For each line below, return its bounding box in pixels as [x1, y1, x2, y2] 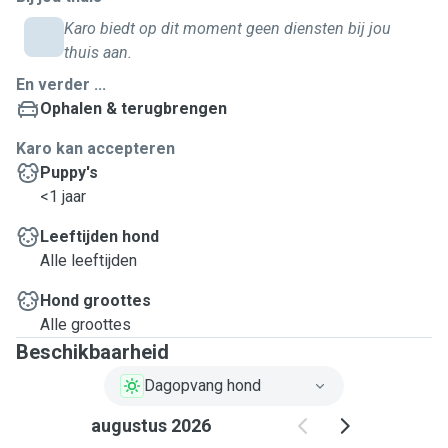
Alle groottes [40, 315, 131, 334]
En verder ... [16, 75, 106, 94]
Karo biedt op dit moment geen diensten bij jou [64, 19, 391, 38]
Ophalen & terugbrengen [40, 99, 227, 118]
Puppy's [40, 163, 98, 182]
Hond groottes [40, 291, 151, 310]
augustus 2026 [90, 415, 211, 436]
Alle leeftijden [40, 251, 137, 270]
